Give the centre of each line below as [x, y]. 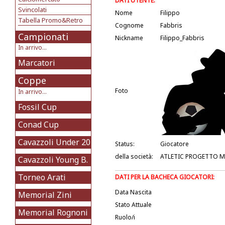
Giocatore [175, 144]
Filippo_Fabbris [182, 38]
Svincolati [32, 10]
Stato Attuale [133, 205]
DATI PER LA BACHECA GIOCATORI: [165, 177]
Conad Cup [38, 125]
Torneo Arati [42, 177]
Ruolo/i [125, 217]
